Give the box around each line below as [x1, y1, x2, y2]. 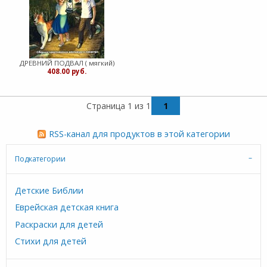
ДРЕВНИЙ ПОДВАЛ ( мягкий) [19, 58, 114, 67]
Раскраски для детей [15, 218, 104, 230]
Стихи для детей [15, 235, 87, 247]
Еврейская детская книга [15, 201, 119, 213]
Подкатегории [15, 153, 66, 164]
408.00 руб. [47, 66, 86, 76]
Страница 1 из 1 [86, 100, 151, 112]
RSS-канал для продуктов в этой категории [49, 128, 230, 139]
